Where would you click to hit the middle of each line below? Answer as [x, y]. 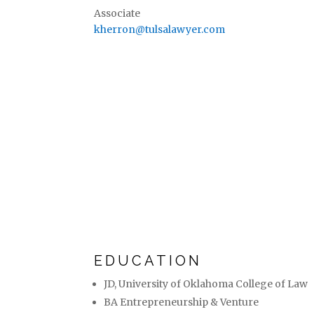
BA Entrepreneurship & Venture [182, 302]
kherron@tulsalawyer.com [160, 30]
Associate [117, 14]
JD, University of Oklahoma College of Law [206, 284]
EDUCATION [148, 261]
